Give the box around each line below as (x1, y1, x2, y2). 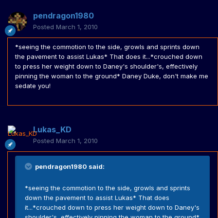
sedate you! (15, 82, 51, 90)
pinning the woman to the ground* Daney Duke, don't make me (15, 72, 208, 80)
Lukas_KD (33, 125, 72, 135)
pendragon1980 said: (34, 163, 105, 171)
